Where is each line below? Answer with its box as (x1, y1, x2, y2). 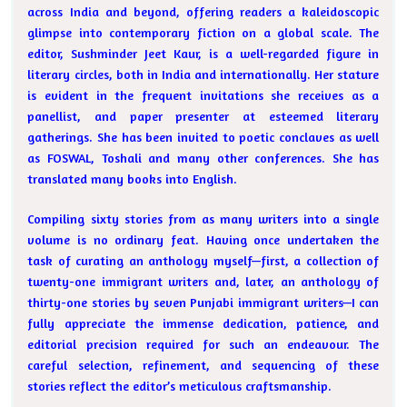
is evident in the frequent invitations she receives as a (27, 87, 380, 104)
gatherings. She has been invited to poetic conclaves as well (27, 129, 380, 145)
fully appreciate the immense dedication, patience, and (27, 315, 380, 332)
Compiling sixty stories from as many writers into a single (27, 211, 380, 227)
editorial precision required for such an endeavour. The (27, 336, 380, 352)
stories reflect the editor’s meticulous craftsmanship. (27, 378, 333, 394)
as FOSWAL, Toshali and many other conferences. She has (27, 150, 380, 166)
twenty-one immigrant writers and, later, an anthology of (27, 273, 380, 290)
